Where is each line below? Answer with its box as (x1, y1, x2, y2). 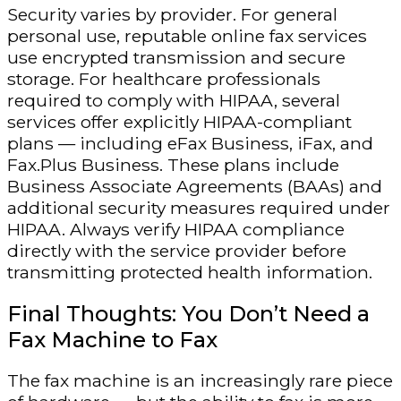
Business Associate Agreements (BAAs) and (7, 175, 382, 197)
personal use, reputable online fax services (7, 24, 367, 47)
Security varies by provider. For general (7, 3, 337, 25)
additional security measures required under (7, 196, 390, 218)
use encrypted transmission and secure (7, 46, 346, 68)
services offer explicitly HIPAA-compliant (7, 110, 352, 132)
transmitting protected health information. (7, 260, 372, 283)
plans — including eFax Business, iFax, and (7, 132, 373, 154)
